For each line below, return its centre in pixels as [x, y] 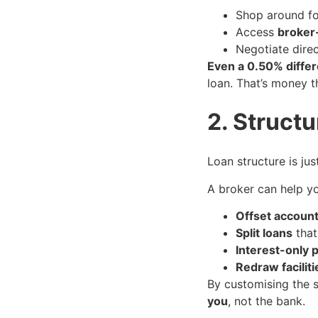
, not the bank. [267, 301]
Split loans [264, 233]
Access [257, 32]
